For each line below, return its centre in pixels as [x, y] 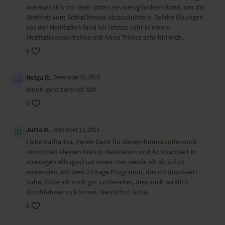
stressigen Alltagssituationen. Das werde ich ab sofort [106, 162]
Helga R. [39, 77]
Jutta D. [38, 130]
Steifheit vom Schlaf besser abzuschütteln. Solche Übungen [115, 17]
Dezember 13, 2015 [76, 129]
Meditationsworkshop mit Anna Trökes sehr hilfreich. [105, 37]
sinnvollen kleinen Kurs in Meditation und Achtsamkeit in [111, 152]
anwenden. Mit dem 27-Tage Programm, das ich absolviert [112, 172]
